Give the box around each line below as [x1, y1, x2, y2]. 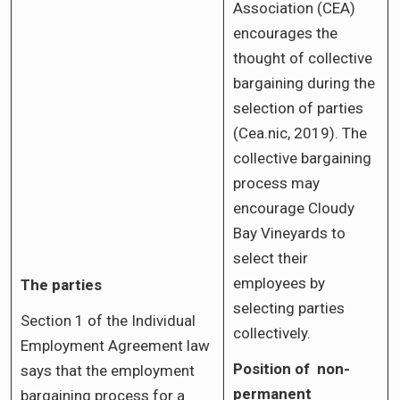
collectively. [233, 323, 314, 342]
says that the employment [21, 361, 195, 379]
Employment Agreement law [21, 336, 210, 354]
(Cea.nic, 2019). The [233, 123, 367, 142]
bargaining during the [233, 73, 375, 92]
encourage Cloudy [233, 198, 354, 217]
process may [233, 173, 320, 192]
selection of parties [233, 98, 363, 117]
